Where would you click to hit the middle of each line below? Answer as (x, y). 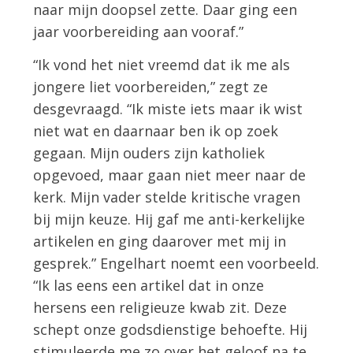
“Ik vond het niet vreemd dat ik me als (162, 64)
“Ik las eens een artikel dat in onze (149, 285)
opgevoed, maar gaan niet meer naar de (170, 175)
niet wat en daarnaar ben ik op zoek (156, 130)
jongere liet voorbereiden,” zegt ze (151, 86)
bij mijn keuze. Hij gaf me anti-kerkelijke (169, 219)
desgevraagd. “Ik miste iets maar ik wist (168, 108)
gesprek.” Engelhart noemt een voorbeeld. (176, 263)
